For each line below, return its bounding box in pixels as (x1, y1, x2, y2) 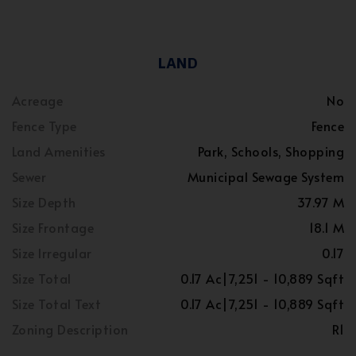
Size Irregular (12, 244, 92, 261)
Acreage (12, 91, 64, 109)
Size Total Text (12, 295, 102, 312)
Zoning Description (12, 320, 129, 338)
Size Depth (12, 193, 76, 211)
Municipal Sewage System (187, 168, 344, 185)
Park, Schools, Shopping (197, 142, 344, 160)
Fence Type (12, 117, 77, 134)
